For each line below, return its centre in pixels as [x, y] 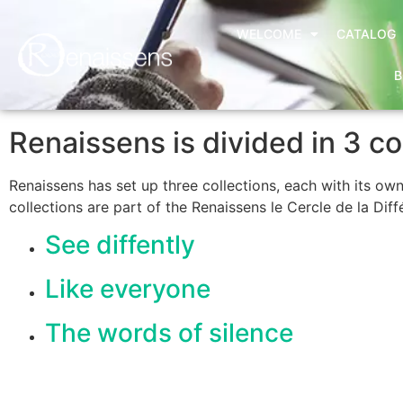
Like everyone [128, 289]
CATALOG [366, 34]
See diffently [120, 245]
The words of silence [169, 333]
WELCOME [269, 34]
